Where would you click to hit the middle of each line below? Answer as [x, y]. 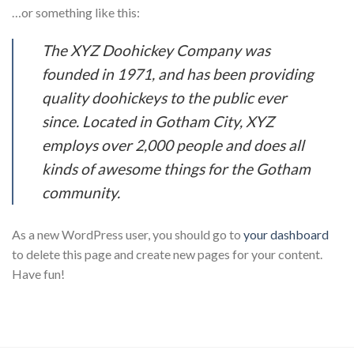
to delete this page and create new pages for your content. [167, 254]
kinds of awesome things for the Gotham [176, 168]
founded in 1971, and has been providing [178, 73]
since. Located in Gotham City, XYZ [158, 121]
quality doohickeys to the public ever [164, 97]
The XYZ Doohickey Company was [156, 50]
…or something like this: [76, 12]
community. [81, 192]
